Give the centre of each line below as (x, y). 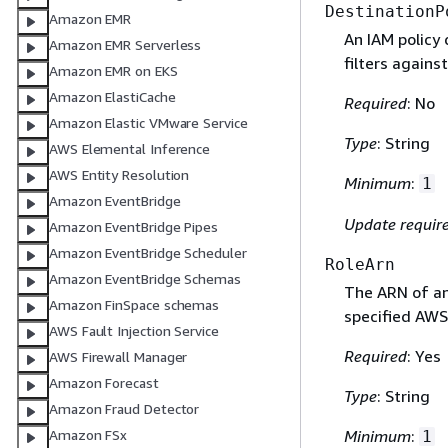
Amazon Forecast (104, 383)
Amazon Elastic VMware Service (148, 123)
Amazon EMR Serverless (125, 45)
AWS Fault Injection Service (134, 331)
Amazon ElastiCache (112, 97)
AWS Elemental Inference (130, 149)
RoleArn (360, 265)
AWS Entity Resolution (119, 175)
